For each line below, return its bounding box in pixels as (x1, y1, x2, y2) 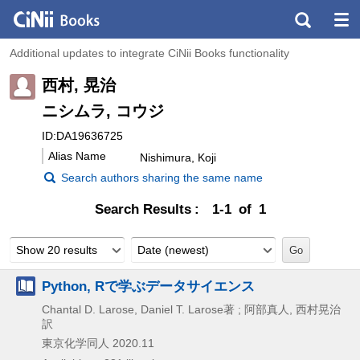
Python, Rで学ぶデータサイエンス (42, 277, 255, 294)
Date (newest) (137, 243, 209, 256)
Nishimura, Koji (140, 150, 216, 164)
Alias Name (48, 149, 106, 162)
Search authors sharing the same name (61, 170, 263, 184)
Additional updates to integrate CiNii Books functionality (10, 47, 289, 59)
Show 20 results (16, 243, 97, 256)
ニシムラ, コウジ (42, 101, 164, 120)
